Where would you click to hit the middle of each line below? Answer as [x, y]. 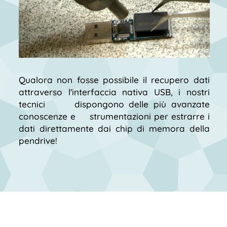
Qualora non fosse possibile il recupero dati [114, 80]
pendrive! [38, 140]
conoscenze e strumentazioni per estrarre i [114, 116]
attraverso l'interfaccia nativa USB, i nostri [114, 92]
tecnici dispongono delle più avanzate [114, 104]
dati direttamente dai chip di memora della [114, 128]
